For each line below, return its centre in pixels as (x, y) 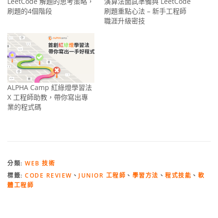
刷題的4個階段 (30, 11)
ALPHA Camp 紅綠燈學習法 (50, 88)
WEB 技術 (40, 163)
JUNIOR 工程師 (102, 176)
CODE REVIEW (48, 176)
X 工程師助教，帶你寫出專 (48, 97)
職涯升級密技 (125, 20)
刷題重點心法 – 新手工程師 (145, 11)
